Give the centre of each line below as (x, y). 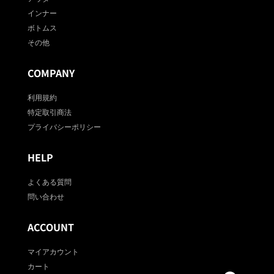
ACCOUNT (50, 227)
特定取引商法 (49, 111)
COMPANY (51, 72)
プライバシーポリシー (64, 126)
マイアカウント (53, 251)
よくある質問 (49, 181)
